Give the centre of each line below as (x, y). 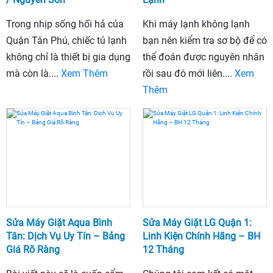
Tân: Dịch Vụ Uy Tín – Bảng (66, 236)
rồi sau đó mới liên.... (189, 73)
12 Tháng (163, 250)
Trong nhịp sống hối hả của (65, 24)
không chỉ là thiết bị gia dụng (68, 57)
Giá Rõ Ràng (34, 250)
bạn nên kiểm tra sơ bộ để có (205, 40)
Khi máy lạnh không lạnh (196, 24)
